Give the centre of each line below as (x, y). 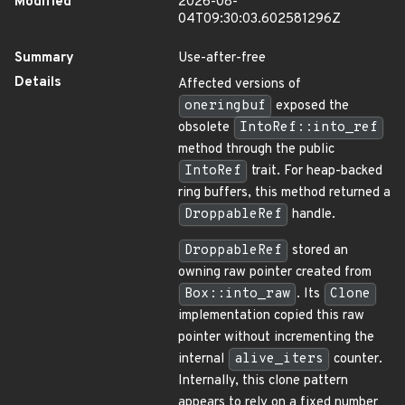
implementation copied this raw (271, 316)
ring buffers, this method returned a (284, 193)
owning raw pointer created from (275, 273)
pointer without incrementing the (276, 338)
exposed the (311, 106)
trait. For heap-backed (315, 171)
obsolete (206, 128)
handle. (312, 215)
